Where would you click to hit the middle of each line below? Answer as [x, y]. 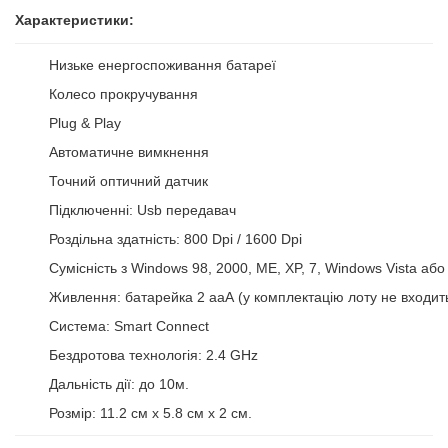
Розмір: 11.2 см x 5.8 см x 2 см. [150, 413]
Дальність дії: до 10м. [119, 384]
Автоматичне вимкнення [129, 152]
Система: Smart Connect [129, 326]
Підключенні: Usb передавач [142, 210]
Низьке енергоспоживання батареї [162, 65]
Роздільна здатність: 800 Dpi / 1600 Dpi [175, 239]
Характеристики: [74, 20]
